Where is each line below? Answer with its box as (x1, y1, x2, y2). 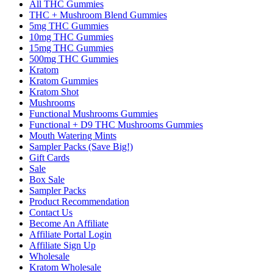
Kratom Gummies (29, 75, 98, 86)
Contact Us (29, 207, 73, 218)
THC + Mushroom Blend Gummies (29, 9, 167, 20)
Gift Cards (29, 152, 69, 163)
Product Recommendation (29, 196, 129, 207)
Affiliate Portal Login (29, 229, 112, 239)
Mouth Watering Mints (29, 130, 116, 141)
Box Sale (29, 174, 65, 185)
